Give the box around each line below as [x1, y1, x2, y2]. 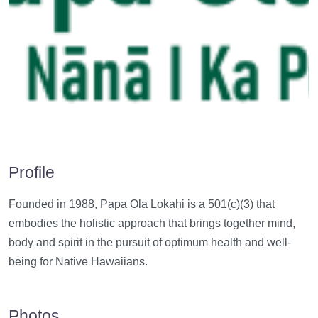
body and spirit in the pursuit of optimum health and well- [9, 236, 291, 248]
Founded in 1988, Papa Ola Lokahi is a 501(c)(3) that [9, 198, 275, 210]
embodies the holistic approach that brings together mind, [9, 217, 295, 229]
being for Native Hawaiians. [9, 256, 148, 268]
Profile [9, 163, 55, 182]
